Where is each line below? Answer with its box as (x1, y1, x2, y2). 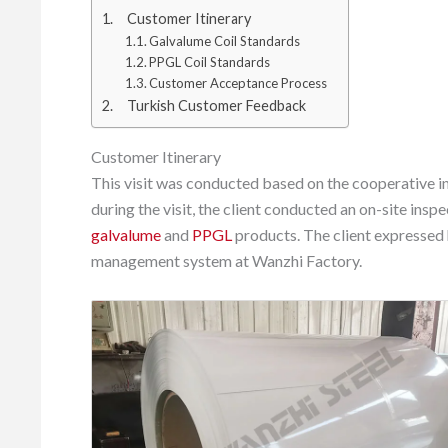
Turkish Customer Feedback (126, 97, 306, 114)
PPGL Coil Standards (149, 54, 271, 70)
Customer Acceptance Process (149, 75, 328, 91)
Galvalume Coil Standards (149, 33, 301, 49)
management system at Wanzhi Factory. (91, 251, 362, 270)
